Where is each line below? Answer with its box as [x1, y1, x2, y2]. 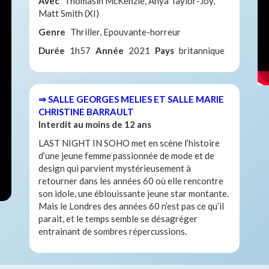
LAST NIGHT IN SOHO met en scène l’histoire [38, 137, 220, 148]
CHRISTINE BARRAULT [38, 106, 134, 117]
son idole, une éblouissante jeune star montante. [38, 187, 229, 199]
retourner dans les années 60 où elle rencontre [38, 175, 223, 186]
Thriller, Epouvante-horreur [70, 26, 181, 37]
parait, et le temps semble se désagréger [38, 213, 198, 224]
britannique [179, 44, 225, 56]
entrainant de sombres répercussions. [38, 225, 187, 237]
